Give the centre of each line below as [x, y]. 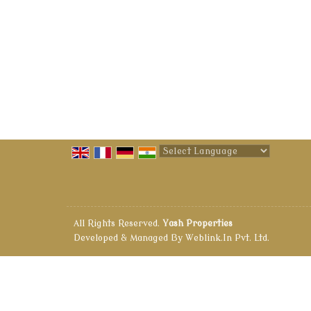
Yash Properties [197, 224]
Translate [270, 167]
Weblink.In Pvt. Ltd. [227, 238]
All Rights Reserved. [118, 224]
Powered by [187, 167]
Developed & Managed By [129, 238]
